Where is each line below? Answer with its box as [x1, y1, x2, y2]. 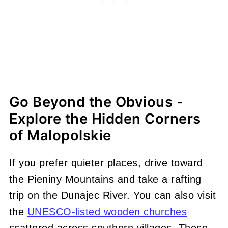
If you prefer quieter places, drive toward [9, 157, 203, 168]
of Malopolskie [9, 126, 111, 144]
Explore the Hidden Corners [9, 109, 201, 127]
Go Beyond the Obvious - [9, 93, 184, 110]
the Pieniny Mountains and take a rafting [9, 173, 202, 185]
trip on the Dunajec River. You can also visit [9, 189, 216, 201]
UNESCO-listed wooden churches [27, 206, 187, 217]
